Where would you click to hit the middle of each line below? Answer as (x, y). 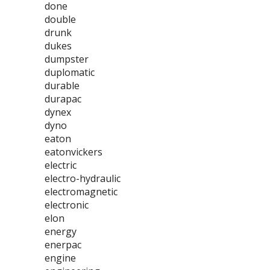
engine (60, 258)
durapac (63, 99)
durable (62, 86)
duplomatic (70, 72)
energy (61, 231)
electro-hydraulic (83, 178)
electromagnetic (81, 192)
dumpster (67, 59)
